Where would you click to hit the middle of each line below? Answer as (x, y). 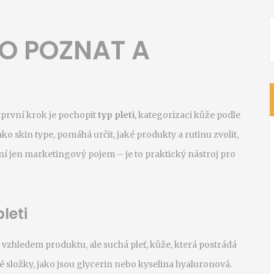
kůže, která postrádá (193, 245)
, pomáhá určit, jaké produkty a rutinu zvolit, (146, 135)
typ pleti (116, 115)
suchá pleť (125, 245)
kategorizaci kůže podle (189, 115)
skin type (34, 135)
